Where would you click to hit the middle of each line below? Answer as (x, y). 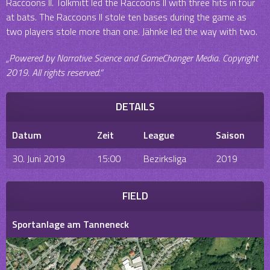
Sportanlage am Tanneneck (71, 224)
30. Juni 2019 (39, 158)
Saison (230, 135)
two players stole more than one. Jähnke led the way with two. (132, 31)
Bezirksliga (165, 158)
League (159, 135)
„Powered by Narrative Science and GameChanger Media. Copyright (132, 58)
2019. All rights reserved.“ (54, 72)
